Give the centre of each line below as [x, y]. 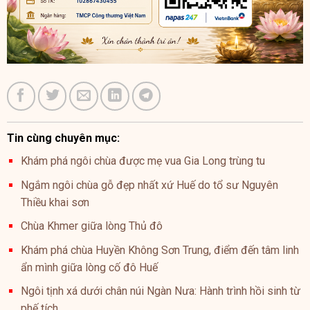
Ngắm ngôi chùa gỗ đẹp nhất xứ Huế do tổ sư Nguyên [149, 185]
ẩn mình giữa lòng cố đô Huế [89, 267]
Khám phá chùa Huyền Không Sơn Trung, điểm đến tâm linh [160, 250]
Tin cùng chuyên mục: [63, 138]
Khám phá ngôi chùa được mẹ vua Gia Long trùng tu [143, 161]
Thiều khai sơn [55, 202]
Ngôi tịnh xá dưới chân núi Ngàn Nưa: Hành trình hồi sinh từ [161, 291]
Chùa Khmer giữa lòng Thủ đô [92, 226]
